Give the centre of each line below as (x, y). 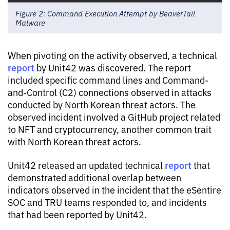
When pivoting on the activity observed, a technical (112, 55)
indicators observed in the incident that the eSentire (114, 189)
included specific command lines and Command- (108, 79)
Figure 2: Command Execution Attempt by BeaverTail (105, 13)
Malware (30, 22)
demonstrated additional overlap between (94, 177)
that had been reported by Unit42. (77, 214)
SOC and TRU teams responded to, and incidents (107, 202)
